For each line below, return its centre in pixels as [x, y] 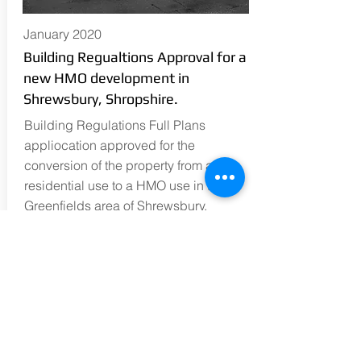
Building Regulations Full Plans [114, 125]
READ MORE [116, 277]
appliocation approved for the [109, 145]
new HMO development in [106, 78]
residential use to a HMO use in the [124, 185]
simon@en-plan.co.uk [138, 297]
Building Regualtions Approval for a [135, 57]
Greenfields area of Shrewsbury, [115, 205]
